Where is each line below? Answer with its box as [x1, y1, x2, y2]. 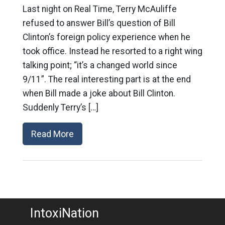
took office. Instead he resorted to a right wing [22, 46, 202, 56]
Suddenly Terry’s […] [22, 102, 98, 113]
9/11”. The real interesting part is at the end [22, 74, 191, 84]
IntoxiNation [30, 206, 99, 220]
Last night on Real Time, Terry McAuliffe [22, 4, 177, 14]
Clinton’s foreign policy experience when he [22, 32, 190, 42]
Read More [31, 129, 74, 139]
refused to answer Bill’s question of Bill [22, 18, 175, 28]
